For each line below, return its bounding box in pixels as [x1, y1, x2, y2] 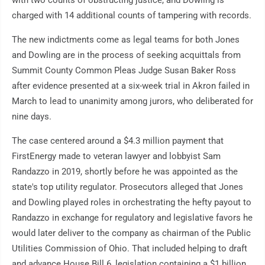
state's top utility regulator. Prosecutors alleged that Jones [12, 182, 243, 193]
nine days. [12, 111, 51, 122]
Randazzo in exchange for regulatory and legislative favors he [12, 212, 253, 224]
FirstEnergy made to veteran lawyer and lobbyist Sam [12, 151, 221, 162]
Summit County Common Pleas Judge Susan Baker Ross [12, 65, 236, 76]
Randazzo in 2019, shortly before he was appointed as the [12, 166, 238, 177]
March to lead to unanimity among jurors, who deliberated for [12, 96, 253, 107]
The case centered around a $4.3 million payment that [12, 135, 224, 147]
